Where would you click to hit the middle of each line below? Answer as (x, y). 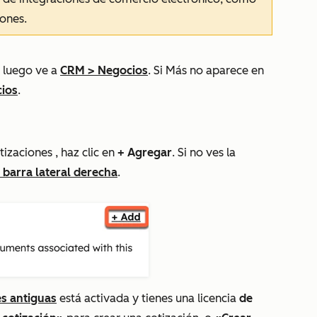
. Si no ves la (204, 152)
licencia (215, 298)
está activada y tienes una (126, 298)
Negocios (123, 70)
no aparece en (225, 70)
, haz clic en (83, 152)
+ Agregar (143, 152)
